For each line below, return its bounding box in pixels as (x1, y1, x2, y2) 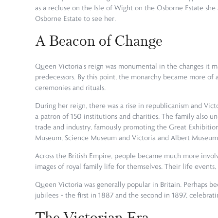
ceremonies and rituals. (35, 83, 108, 92)
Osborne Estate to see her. (35, 14, 116, 23)
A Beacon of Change (35, 31, 166, 50)
